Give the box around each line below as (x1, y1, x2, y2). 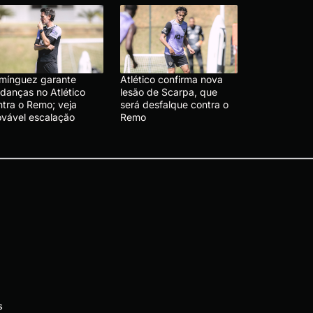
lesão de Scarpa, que (120, 85, 217, 98)
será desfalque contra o (120, 98, 228, 110)
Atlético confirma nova (120, 73, 223, 85)
